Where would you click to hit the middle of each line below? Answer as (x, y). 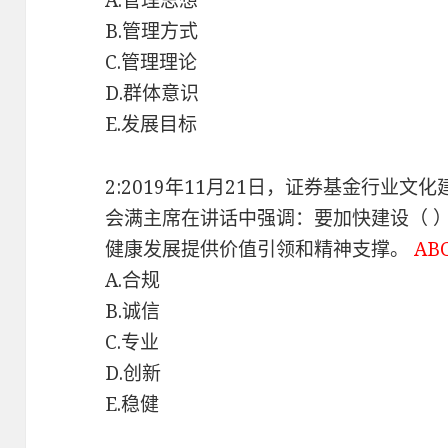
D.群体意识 (152, 93)
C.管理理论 (151, 62)
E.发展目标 (151, 124)
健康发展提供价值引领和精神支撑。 (260, 249)
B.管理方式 (152, 31)
